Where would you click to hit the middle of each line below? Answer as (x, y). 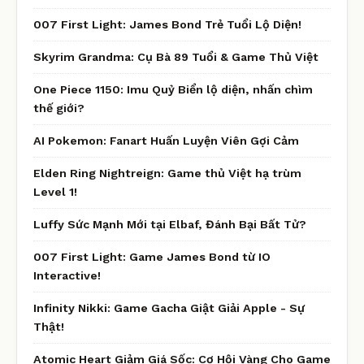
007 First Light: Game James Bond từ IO (152, 256)
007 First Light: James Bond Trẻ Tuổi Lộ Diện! (167, 24)
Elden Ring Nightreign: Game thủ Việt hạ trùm (167, 173)
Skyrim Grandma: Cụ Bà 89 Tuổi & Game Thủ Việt (176, 56)
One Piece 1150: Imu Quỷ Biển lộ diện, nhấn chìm (173, 89)
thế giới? (59, 108)
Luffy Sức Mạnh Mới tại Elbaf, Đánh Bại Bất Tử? (170, 224)
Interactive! (67, 275)
